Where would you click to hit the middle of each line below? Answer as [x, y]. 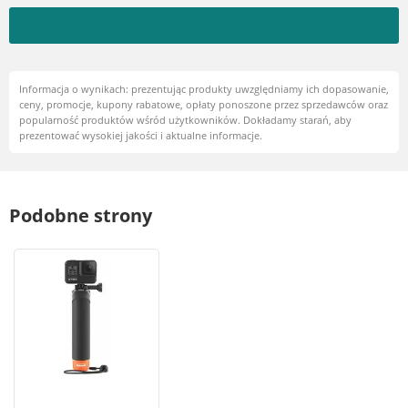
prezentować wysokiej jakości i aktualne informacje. [141, 135]
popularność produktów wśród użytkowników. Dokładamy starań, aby [185, 120]
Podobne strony [81, 215]
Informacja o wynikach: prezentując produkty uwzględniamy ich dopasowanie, [204, 89]
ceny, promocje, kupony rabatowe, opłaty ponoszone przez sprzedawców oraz [204, 104]
